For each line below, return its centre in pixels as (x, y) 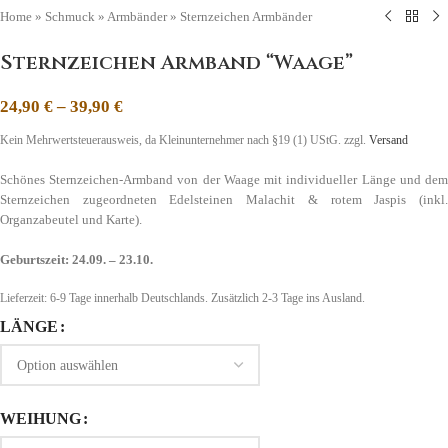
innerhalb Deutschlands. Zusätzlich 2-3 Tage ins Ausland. (228, 298)
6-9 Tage (70, 298)
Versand (388, 140)
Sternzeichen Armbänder (246, 16)
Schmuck (70, 16)
